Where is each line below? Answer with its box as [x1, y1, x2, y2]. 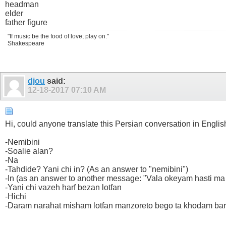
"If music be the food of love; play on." [8, 32, 109, 40]
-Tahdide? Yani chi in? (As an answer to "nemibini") [5, 164, 188, 174]
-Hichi [5, 192, 26, 201]
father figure [5, 18, 47, 27]
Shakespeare [8, 39, 44, 47]
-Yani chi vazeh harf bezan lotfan [5, 183, 122, 192]
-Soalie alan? [5, 146, 53, 155]
